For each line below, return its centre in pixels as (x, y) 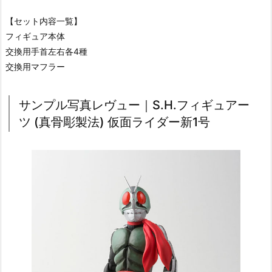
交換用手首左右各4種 (46, 51)
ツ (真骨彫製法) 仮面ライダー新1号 (114, 122)
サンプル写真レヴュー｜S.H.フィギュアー (134, 105)
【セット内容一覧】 (44, 21)
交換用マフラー (35, 66)
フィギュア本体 (35, 36)
